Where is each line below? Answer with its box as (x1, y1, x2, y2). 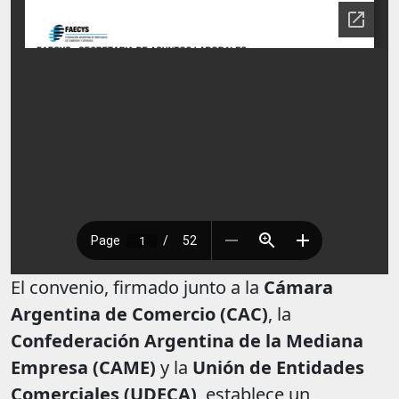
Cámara (264, 275, 333, 300)
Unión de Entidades (192, 355, 364, 380)
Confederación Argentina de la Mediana (11, 329, 363, 354)
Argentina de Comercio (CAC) (11, 302, 268, 327)
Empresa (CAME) (11, 355, 156, 380)
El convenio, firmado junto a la (11, 275, 264, 300)
